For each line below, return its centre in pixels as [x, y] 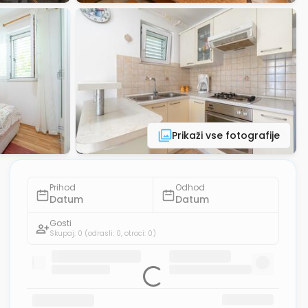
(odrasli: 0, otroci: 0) [121, 233]
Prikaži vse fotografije [226, 135]
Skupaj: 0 [66, 233]
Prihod [63, 187]
